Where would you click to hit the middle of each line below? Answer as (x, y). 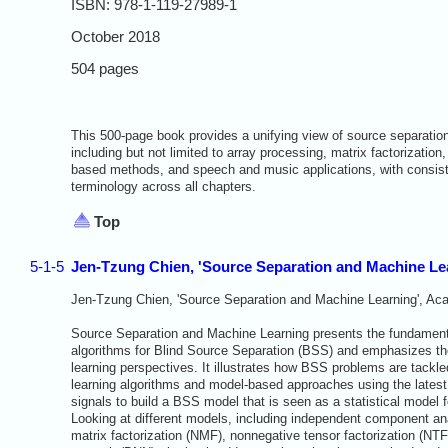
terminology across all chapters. (163, 186)
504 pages (105, 68)
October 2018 (115, 36)
